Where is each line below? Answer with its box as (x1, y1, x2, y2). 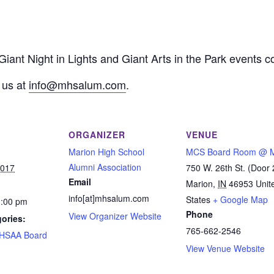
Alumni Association (68, 161, 141, 173)
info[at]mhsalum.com (68, 192, 149, 204)
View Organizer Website (68, 210, 161, 222)
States (186, 193, 210, 206)
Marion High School (68, 146, 144, 158)
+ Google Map (213, 193, 268, 206)
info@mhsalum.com (29, 76, 126, 92)
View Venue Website (186, 242, 265, 254)
